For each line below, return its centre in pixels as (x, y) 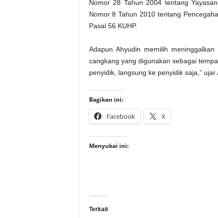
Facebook (120, 116)
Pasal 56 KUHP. (113, 26)
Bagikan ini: (106, 100)
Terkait (98, 209)
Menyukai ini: (109, 146)
